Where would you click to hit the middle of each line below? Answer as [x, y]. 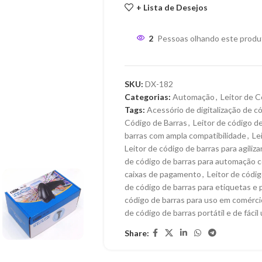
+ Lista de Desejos [172, 7]
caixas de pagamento [163, 174]
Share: [137, 233]
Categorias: [147, 97]
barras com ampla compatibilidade [185, 136]
